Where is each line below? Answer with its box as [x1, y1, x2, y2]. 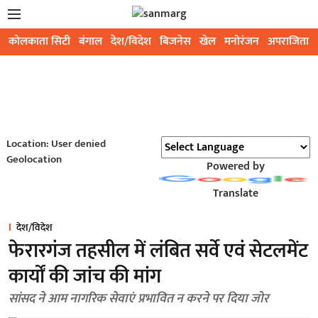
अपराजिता [268, 32, 309, 51]
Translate [212, 184, 258, 203]
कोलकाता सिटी [9, 32, 70, 51]
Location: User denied [6, 135, 106, 153]
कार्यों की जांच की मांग [9, 260, 161, 293]
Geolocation [6, 150, 62, 168]
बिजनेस [160, 32, 191, 51]
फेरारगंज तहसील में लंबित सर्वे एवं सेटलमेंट [9, 234, 308, 268]
